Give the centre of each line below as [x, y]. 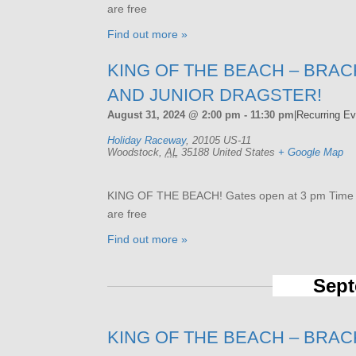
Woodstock [133, 152]
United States [243, 152]
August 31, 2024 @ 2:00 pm [174, 114]
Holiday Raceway [146, 140]
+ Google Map [310, 152]
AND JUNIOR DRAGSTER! [214, 95]
